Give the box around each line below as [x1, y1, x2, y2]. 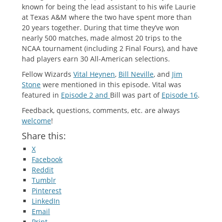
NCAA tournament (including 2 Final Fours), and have [22, 44, 198, 53]
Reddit [32, 165, 54, 174]
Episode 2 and [61, 90, 110, 100]
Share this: [22, 130, 66, 142]
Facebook [32, 155, 62, 164]
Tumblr [32, 175, 56, 185]
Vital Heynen [73, 69, 115, 79]
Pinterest [32, 186, 61, 195]
